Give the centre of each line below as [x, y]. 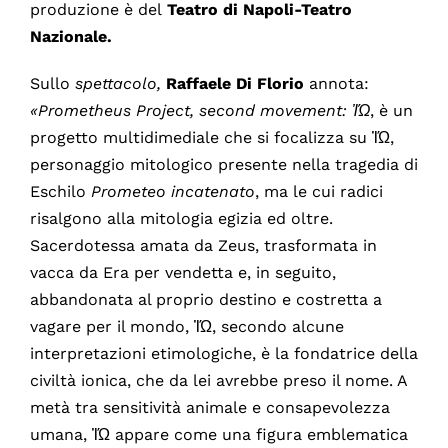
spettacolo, [120, 83]
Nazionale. [73, 36]
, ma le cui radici [318, 191]
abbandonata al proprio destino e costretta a [205, 299]
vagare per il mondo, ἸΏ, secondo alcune [186, 326]
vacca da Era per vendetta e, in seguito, [182, 272]
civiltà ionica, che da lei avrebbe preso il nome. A [218, 380]
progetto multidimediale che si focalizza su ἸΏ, [211, 137]
